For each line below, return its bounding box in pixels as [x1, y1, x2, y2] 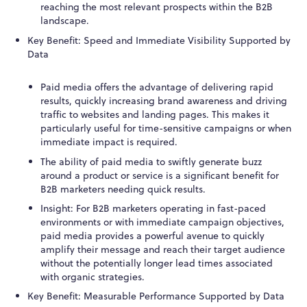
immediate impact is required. [40, 135, 178, 149]
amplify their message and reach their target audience [40, 243, 286, 257]
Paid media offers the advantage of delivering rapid [40, 80, 274, 95]
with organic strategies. [40, 270, 145, 284]
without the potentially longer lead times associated [40, 256, 273, 271]
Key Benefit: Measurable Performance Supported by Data [27, 289, 284, 304]
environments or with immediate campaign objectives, [40, 215, 285, 230]
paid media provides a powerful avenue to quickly [40, 229, 265, 243]
